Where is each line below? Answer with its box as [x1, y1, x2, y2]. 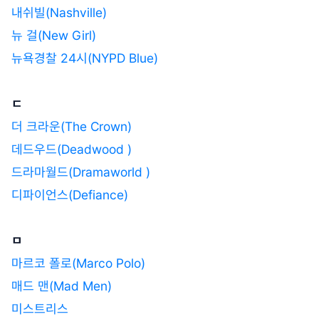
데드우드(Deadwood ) [11, 141, 132, 157]
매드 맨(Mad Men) [11, 278, 112, 293]
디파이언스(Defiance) [11, 187, 128, 202]
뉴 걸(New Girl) [11, 27, 96, 43]
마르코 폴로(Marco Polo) [11, 255, 145, 271]
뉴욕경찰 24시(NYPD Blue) [11, 50, 158, 66]
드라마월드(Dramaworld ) [11, 164, 150, 179]
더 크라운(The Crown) [11, 118, 132, 134]
